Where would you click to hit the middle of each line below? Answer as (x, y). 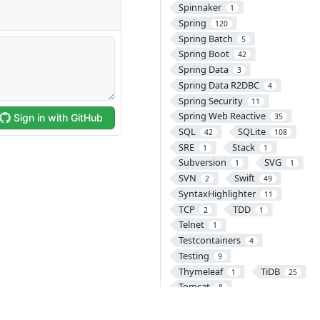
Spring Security (210, 100)
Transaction (203, 302)
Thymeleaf (200, 271)
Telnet (191, 225)
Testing (194, 255)
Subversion (202, 162)
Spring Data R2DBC (219, 85)
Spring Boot (204, 54)
